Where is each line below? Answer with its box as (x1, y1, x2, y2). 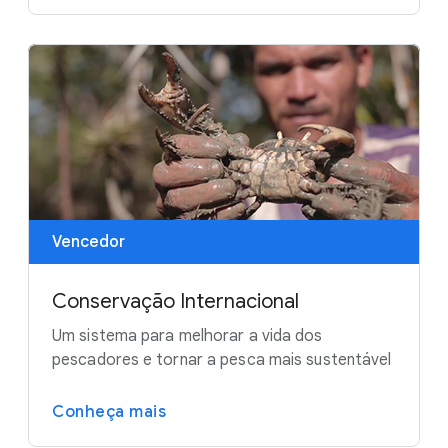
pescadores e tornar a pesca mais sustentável (52, 350, 392, 371)
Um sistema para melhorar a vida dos (52, 326, 323, 347)
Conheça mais (52, 402, 166, 423)
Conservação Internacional (52, 289, 299, 315)
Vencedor (52, 232, 125, 253)
